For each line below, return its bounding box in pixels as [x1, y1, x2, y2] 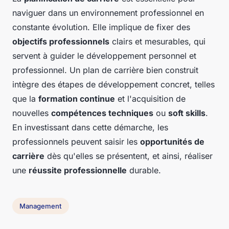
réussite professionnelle [29, 165, 127, 175]
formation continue [38, 93, 115, 104]
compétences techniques [51, 107, 153, 118]
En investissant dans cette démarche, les [12, 122, 168, 132]
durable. [127, 165, 161, 175]
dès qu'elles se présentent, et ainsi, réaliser [44, 150, 213, 161]
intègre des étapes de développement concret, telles [12, 79, 215, 89]
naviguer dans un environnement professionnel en [12, 7, 204, 18]
